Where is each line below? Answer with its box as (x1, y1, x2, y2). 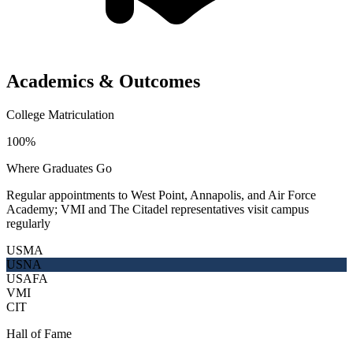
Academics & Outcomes (6, 70, 200, 91)
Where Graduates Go (6, 161, 112, 175)
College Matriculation (6, 107, 114, 121)
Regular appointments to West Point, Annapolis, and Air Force (6, 188, 316, 202)
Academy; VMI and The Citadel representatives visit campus (6, 202, 309, 216)
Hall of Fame (6, 326, 72, 340)
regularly (6, 216, 50, 230)
